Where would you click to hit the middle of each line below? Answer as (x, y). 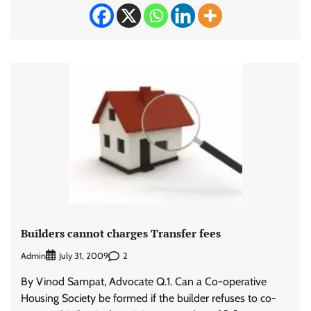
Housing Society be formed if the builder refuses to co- (149, 299)
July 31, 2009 (84, 256)
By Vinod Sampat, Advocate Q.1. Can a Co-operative (144, 282)
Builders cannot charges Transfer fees (121, 233)
